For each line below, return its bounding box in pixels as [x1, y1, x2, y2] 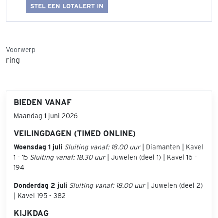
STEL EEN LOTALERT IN [30, 2, 104, 10]
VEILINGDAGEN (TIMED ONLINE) [14, 128, 136, 138]
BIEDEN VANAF [14, 97, 72, 107]
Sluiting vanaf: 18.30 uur [30, 153, 105, 161]
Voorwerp [6, 45, 36, 54]
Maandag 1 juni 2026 [14, 111, 78, 120]
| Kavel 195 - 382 [14, 191, 66, 200]
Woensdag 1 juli [14, 143, 62, 151]
